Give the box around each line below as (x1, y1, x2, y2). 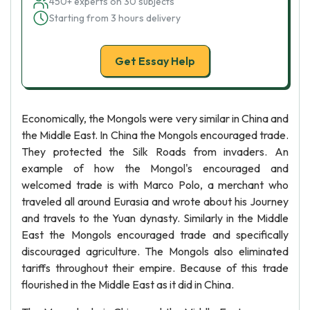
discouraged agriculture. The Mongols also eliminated (21, 244, 289, 258)
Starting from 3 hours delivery (49, 12, 181, 24)
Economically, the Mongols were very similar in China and (21, 111, 289, 125)
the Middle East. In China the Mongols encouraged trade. (21, 128, 289, 142)
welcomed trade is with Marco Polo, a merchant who (21, 178, 289, 192)
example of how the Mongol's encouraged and (21, 161, 289, 175)
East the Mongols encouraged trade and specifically (21, 228, 289, 241)
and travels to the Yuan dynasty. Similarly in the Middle (21, 211, 289, 225)
